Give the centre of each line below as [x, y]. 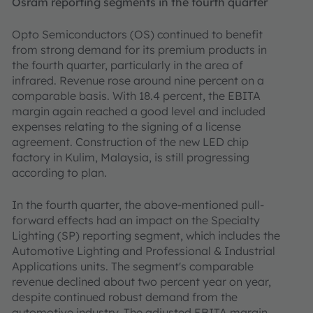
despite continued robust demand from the [125, 297]
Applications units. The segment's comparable [133, 266]
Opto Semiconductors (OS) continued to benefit [137, 34]
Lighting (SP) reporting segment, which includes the [146, 235]
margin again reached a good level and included [139, 111]
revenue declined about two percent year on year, [141, 282]
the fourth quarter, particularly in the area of [128, 65]
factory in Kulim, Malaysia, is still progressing [131, 157]
